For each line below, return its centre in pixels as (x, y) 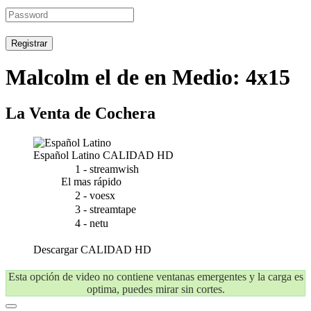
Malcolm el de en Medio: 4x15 (148, 77)
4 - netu (92, 223)
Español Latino (67, 155)
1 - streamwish (107, 169)
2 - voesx (95, 195)
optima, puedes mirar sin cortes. (155, 289)
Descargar (57, 250)
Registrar (29, 43)
